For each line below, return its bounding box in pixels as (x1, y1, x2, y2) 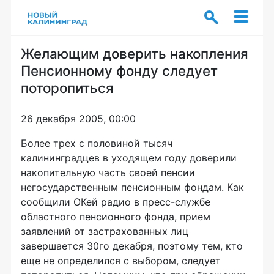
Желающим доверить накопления (21, 45, 248, 62)
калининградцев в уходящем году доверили (21, 152, 237, 164)
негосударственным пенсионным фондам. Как (21, 181, 244, 193)
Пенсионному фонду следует (21, 62, 218, 79)
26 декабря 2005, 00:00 (21, 113, 136, 125)
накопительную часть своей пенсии (21, 166, 195, 179)
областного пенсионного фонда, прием (21, 210, 210, 223)
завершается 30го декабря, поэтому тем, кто (21, 240, 243, 252)
